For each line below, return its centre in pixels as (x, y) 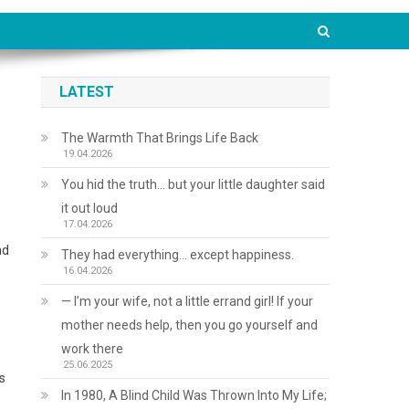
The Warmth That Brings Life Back (160, 138)
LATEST (87, 92)
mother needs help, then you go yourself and (190, 325)
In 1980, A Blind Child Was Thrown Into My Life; (194, 395)
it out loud (90, 208)
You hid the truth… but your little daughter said (194, 184)
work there (93, 349)
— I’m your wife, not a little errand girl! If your (188, 301)
